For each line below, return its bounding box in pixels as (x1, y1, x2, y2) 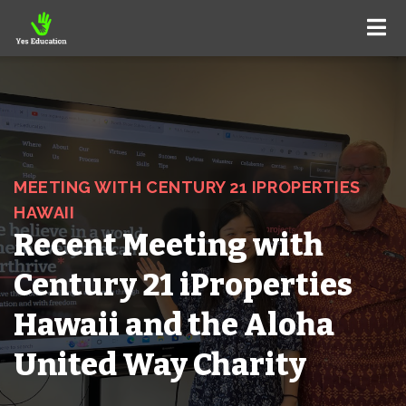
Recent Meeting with (14, 227, 324, 264)
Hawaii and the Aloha (14, 306, 334, 343)
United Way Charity (14, 346, 306, 383)
